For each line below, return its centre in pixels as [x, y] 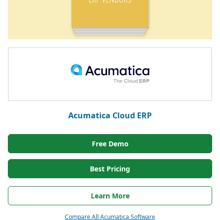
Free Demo [110, 144]
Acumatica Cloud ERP [110, 116]
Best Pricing [110, 169]
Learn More [110, 196]
